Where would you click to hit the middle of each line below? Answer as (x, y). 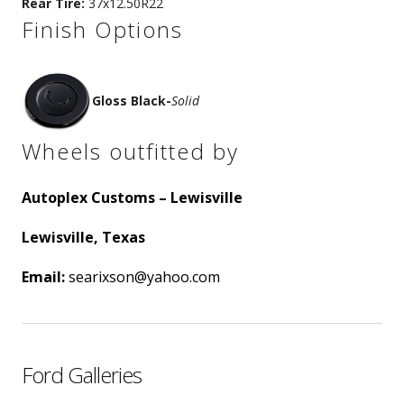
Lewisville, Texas (83, 237)
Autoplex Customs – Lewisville (132, 197)
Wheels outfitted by (130, 151)
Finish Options (102, 29)
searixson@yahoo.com (142, 277)
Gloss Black (129, 101)
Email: (43, 277)
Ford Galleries (82, 375)
